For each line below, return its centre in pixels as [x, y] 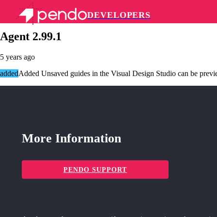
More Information [71, 139]
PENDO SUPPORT [95, 170]
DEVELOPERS [119, 15]
